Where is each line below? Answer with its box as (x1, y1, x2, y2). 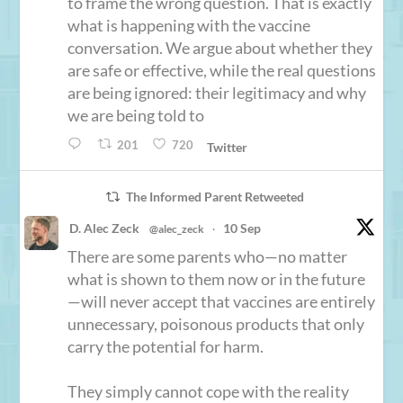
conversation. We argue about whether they (67, 37, 373, 58)
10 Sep (223, 220, 262, 237)
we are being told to (67, 104, 205, 125)
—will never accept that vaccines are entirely (67, 291, 376, 312)
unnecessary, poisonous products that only (67, 314, 365, 335)
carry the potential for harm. (67, 336, 264, 357)
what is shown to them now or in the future (67, 269, 366, 290)
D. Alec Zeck (69, 220, 140, 237)
